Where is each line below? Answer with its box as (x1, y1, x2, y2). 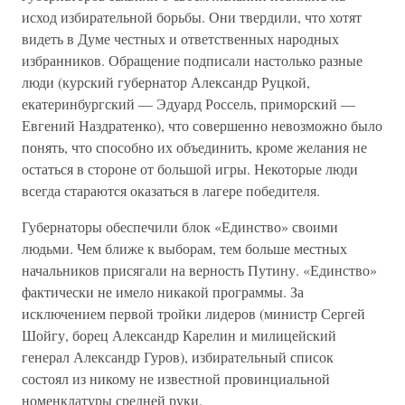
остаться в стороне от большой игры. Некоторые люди (22, 159, 358, 178)
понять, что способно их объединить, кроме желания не (22, 137, 367, 156)
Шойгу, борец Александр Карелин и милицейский (22, 325, 336, 344)
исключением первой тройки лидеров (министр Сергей (22, 304, 365, 323)
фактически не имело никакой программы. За (22, 282, 304, 301)
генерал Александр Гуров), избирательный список (22, 347, 334, 366)
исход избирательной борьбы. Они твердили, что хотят (22, 7, 362, 26)
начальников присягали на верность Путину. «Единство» (22, 260, 377, 279)
